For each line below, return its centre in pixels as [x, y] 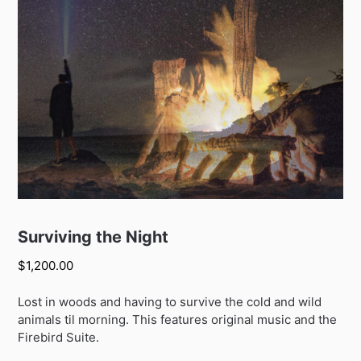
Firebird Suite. [59, 337]
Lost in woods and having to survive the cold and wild [170, 301]
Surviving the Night [93, 237]
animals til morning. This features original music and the [178, 319]
